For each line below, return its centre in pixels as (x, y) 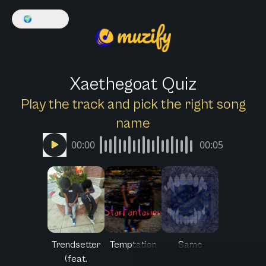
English (46, 19)
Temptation (133, 244)
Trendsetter (76, 244)
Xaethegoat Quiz (133, 84)
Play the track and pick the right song (133, 104)
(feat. (76, 259)
